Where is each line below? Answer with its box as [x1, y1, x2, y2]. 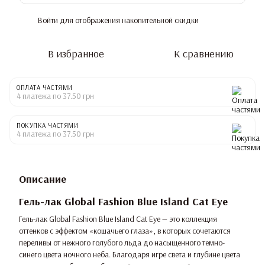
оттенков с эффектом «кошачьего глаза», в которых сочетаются [19, 225, 231, 236]
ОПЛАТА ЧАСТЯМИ [17, 83, 73, 92]
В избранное [47, 47, 104, 61]
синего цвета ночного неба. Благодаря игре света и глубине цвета [19, 248, 240, 260]
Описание [19, 172, 66, 186]
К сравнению [173, 47, 234, 61]
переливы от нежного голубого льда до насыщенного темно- [19, 237, 225, 248]
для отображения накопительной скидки [58, 15, 199, 26]
